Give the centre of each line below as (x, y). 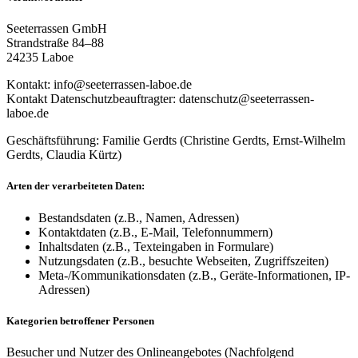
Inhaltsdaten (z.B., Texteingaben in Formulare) (156, 246)
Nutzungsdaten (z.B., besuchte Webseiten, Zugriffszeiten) (183, 261)
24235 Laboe (40, 58)
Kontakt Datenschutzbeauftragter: (93, 99)
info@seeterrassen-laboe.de (123, 85)
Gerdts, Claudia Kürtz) (64, 155)
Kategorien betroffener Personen (80, 320)
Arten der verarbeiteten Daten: (76, 186)
